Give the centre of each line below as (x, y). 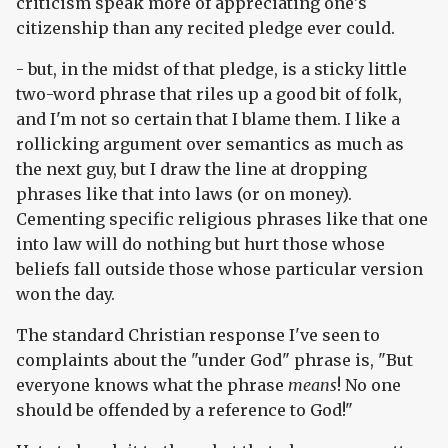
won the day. (65, 294)
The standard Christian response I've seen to (198, 335)
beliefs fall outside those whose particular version (219, 269)
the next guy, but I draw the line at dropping (191, 169)
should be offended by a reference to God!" (184, 410)
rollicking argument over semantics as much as (210, 144)
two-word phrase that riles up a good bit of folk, (209, 94)
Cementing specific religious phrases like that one (222, 219)
